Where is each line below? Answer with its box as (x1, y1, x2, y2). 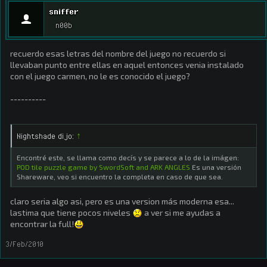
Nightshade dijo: (17, 131, 76, 141)
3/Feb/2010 (5, 239, 44, 249)
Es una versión (190, 163, 241, 171)
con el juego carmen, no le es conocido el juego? (10, 71, 190, 81)
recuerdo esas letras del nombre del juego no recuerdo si (10, 48, 226, 58)
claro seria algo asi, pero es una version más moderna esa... (10, 196, 234, 206)
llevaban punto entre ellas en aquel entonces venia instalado (10, 60, 244, 70)
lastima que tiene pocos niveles (10, 207, 132, 218)
